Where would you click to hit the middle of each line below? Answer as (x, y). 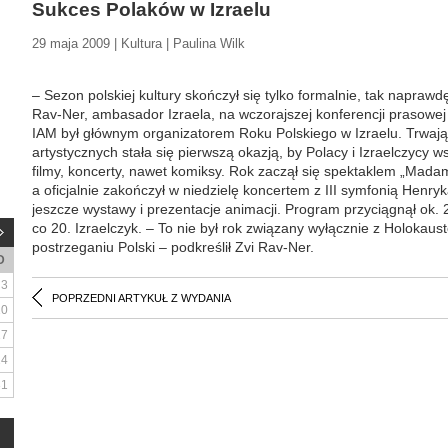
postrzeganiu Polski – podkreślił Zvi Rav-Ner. (173, 247)
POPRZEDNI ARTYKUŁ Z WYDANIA (141, 298)
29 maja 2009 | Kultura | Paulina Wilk (138, 43)
